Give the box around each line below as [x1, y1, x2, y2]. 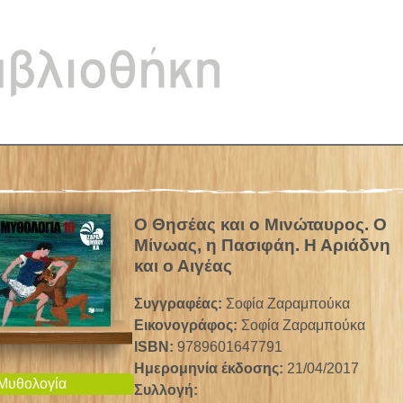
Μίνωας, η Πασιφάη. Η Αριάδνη [134, 236, 391, 255]
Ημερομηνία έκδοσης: [134, 360, 288, 376]
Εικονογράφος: [134, 317, 242, 333]
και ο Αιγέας [134, 256, 233, 275]
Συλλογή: [134, 381, 202, 398]
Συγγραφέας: [134, 295, 227, 311]
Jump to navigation [141, 4, 262, 20]
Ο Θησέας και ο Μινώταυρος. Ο [134, 215, 388, 234]
